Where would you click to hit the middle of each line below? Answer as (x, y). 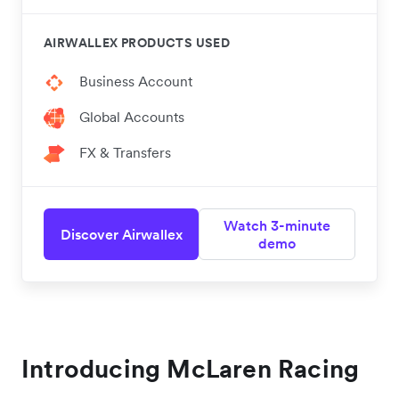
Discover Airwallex (121, 235)
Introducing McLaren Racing (191, 369)
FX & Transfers (125, 153)
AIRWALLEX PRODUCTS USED (137, 43)
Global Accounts (132, 117)
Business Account (136, 81)
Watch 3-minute (277, 226)
